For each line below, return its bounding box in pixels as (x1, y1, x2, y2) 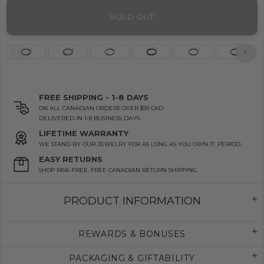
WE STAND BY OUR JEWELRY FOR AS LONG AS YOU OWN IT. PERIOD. (39, 141, 242, 148)
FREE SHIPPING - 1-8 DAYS (39, 93, 148, 103)
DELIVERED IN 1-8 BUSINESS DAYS (39, 115, 140, 122)
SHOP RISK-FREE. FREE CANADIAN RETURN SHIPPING (39, 167, 197, 174)
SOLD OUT (109, 11, 155, 21)
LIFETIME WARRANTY (39, 128, 128, 138)
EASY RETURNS (39, 154, 103, 164)
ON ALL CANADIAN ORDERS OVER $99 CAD (39, 105, 163, 112)
